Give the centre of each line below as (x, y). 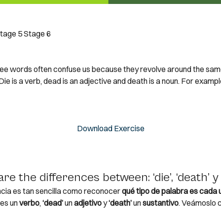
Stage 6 (37, 34)
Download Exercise (110, 128)
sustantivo (160, 203)
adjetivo (88, 203)
